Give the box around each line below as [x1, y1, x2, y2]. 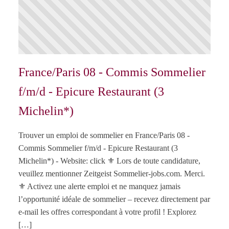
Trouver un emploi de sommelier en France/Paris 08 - [18, 131, 190, 140]
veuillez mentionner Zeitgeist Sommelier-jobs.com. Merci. [18, 169, 205, 178]
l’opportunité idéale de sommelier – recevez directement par [18, 195, 210, 204]
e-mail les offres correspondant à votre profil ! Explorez [18, 208, 196, 217]
